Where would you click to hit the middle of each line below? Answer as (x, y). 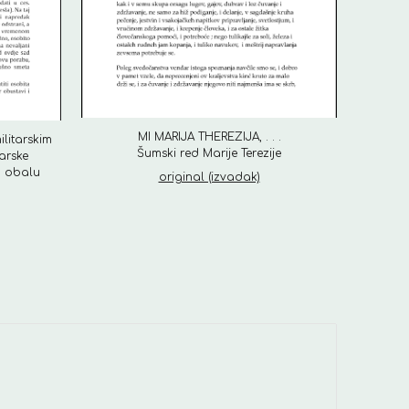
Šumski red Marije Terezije (209, 154)
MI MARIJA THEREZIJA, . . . (209, 137)
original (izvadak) (209, 178)
